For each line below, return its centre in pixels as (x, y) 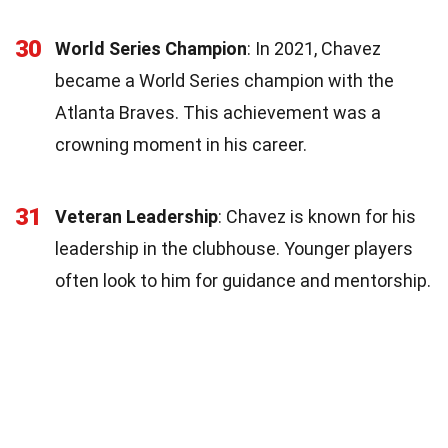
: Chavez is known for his (317, 216)
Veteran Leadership (136, 216)
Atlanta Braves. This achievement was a (218, 112)
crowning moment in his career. (181, 144)
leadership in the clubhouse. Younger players (234, 248)
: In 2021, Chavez (314, 48)
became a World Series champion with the (224, 80)
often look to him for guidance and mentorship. (243, 280)
